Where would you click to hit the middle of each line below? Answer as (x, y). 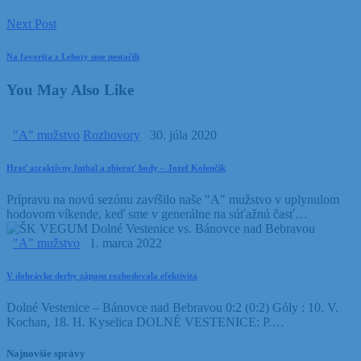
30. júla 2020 (183, 135)
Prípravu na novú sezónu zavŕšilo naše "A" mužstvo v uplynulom (173, 200)
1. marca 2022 (126, 243)
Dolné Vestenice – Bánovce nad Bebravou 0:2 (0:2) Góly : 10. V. (172, 308)
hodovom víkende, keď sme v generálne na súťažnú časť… (157, 214)
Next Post (31, 23)
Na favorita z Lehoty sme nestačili (73, 56)
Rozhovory (112, 135)
